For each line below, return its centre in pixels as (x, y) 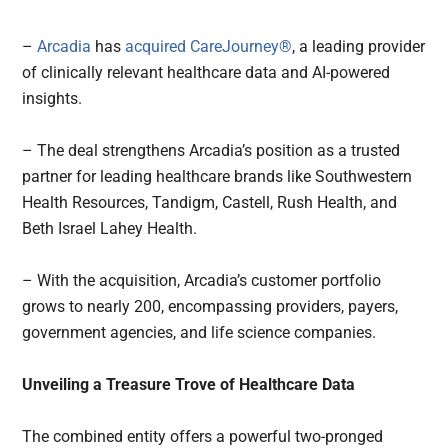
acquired (156, 46)
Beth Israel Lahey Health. (112, 228)
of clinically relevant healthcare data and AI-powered (206, 72)
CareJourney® (241, 46)
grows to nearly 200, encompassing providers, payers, (210, 306)
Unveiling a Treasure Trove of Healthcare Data (189, 384)
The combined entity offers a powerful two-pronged (203, 436)
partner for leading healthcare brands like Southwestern (217, 176)
